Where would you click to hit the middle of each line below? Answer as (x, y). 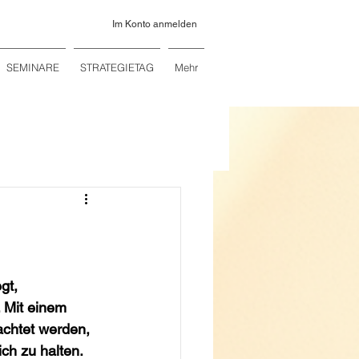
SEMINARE (33, 67)
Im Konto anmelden (155, 24)
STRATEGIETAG (117, 67)
